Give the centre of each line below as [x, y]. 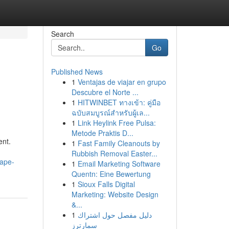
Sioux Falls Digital [106, 184]
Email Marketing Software [119, 164]
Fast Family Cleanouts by [119, 143]
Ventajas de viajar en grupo [122, 82]
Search [62, 34]
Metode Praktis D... [102, 133]
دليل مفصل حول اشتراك [114, 215]
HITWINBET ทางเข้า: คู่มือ [119, 102]
